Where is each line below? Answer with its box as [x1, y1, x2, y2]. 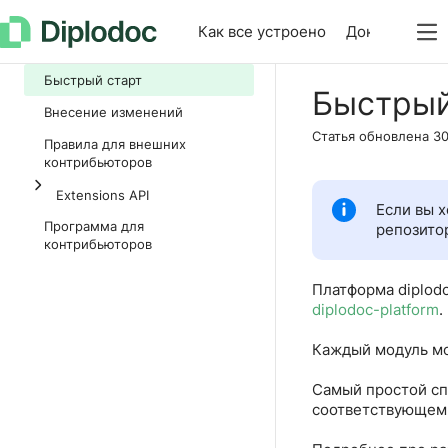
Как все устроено [198, 22, 326, 41]
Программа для [44, 218, 144, 234]
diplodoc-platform [312, 300, 439, 319]
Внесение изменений [44, 104, 183, 120]
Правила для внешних [44, 136, 186, 152]
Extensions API [56, 187, 149, 203]
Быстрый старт [44, 72, 142, 88]
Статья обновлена [312, 128, 429, 144]
